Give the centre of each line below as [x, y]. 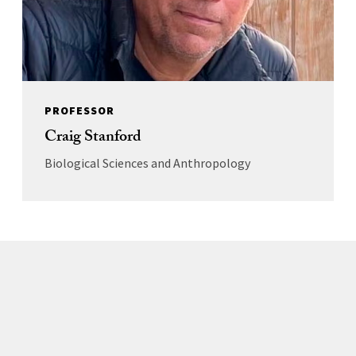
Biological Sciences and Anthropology [147, 163]
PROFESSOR [79, 111]
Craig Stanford [93, 139]
